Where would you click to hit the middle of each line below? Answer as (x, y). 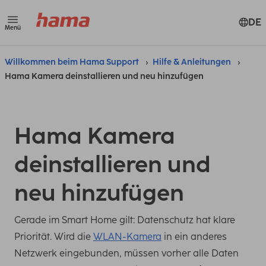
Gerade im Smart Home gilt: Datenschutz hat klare (125, 220)
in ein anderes (194, 237)
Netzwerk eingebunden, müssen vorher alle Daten (126, 253)
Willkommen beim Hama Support (72, 62)
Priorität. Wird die (54, 237)
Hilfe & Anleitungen (192, 62)
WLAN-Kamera (127, 237)
